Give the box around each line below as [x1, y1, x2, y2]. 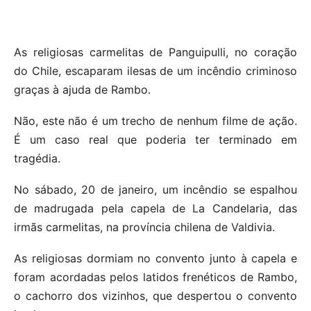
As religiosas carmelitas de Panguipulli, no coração [14, 44, 297, 59]
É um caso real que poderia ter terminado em [14, 132, 297, 146]
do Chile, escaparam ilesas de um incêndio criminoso [14, 63, 297, 78]
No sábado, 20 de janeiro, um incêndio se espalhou [14, 182, 297, 196]
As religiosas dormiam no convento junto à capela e [14, 251, 297, 265]
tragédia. [14, 151, 60, 165]
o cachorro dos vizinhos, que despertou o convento [14, 288, 297, 303]
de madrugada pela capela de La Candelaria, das [14, 201, 297, 215]
